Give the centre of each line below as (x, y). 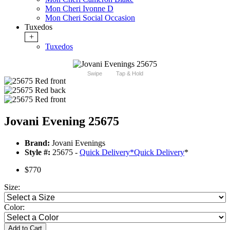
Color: (14, 207)
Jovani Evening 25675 (62, 121)
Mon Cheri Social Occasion (90, 18)
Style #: (37, 152)
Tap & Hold (129, 74)
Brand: (37, 143)
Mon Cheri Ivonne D (79, 9)
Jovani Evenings (78, 143)
